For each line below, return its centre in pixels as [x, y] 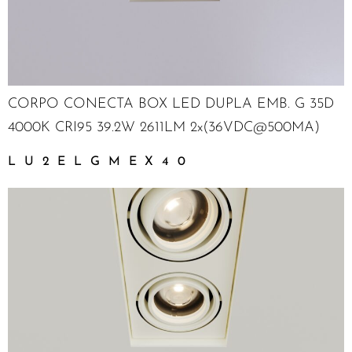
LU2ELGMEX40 [101, 161]
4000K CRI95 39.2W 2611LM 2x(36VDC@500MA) [164, 127]
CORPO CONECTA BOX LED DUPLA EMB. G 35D [171, 104]
